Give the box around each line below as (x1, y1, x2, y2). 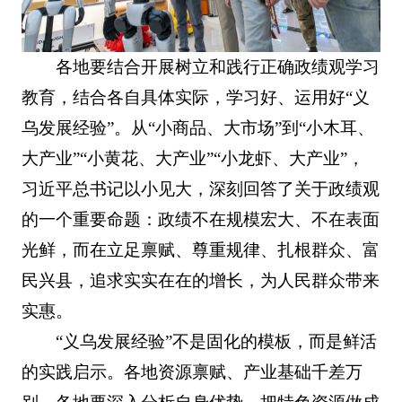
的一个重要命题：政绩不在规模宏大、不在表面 (21, 210, 380, 230)
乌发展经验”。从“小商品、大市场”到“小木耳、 (21, 118, 374, 138)
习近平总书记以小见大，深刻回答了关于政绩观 (21, 179, 380, 199)
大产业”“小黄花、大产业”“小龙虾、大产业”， (21, 149, 364, 169)
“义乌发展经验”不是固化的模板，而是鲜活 (56, 332, 378, 352)
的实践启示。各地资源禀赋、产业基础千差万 (21, 363, 363, 382)
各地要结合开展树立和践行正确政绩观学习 (56, 57, 380, 77)
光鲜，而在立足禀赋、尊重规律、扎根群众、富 (21, 240, 380, 260)
